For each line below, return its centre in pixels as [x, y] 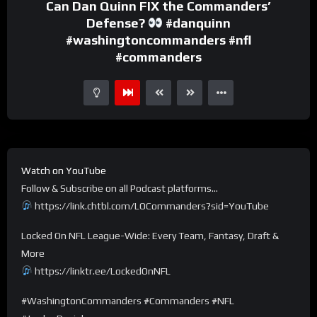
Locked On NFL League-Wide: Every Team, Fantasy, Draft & [150, 235]
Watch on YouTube [64, 170]
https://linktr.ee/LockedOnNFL [102, 271]
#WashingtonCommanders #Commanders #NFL [128, 300]
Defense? [117, 23]
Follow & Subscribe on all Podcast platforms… [120, 188]
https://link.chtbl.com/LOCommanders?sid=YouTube [151, 206]
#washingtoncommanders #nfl [158, 40]
